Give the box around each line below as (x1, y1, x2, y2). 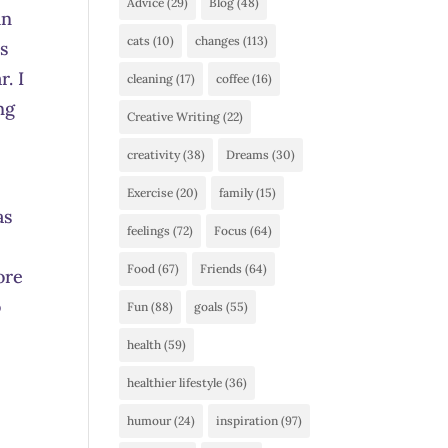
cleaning (127, 71, 174, 86)
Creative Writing (127, 109, 221, 124)
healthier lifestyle (127, 375, 223, 390)
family (219, 185, 254, 200)
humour (127, 413, 172, 428)
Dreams (226, 147, 270, 162)
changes (195, 33, 241, 48)
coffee (216, 71, 250, 86)
